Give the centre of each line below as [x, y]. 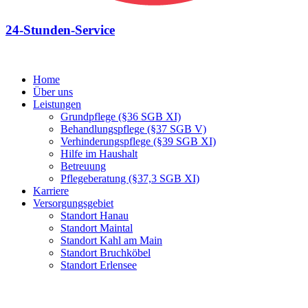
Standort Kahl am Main [111, 241]
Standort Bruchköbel [106, 253]
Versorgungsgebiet [73, 203]
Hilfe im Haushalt [99, 154]
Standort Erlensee [99, 265]
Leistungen [57, 104]
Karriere [51, 191]
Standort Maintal [97, 228]
